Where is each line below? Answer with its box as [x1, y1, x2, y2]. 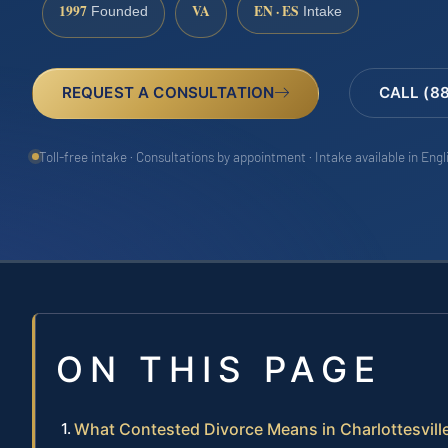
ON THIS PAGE [56, 348, 382, 391]
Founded [87, 4, 148, 20]
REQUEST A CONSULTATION [61, 83, 275, 102]
